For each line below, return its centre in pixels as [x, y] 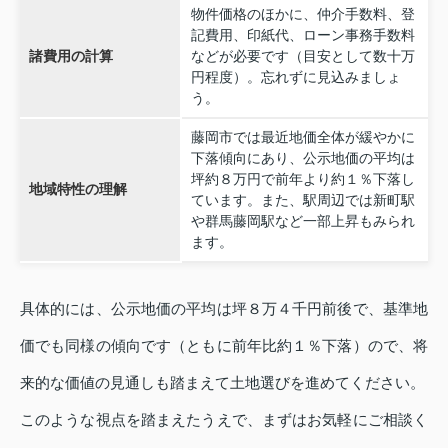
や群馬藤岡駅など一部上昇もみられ [302, 220]
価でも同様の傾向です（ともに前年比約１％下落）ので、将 [224, 345]
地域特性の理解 [77, 188]
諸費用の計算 [70, 55]
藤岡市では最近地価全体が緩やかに [302, 136]
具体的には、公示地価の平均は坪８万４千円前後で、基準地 [224, 308]
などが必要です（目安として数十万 [302, 55]
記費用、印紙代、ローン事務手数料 [302, 34]
